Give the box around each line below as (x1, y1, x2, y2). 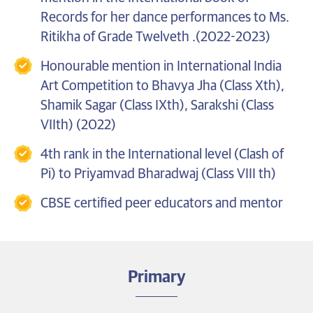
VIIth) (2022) (40, 117, 116, 132)
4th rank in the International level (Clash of (40, 147, 284, 161)
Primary (127, 268, 186, 286)
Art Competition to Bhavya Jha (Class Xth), (40, 78, 284, 93)
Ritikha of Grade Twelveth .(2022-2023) (40, 29, 270, 44)
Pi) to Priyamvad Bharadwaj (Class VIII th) (40, 166, 276, 181)
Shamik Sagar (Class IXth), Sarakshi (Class (40, 98, 274, 112)
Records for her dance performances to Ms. (40, 10, 289, 24)
